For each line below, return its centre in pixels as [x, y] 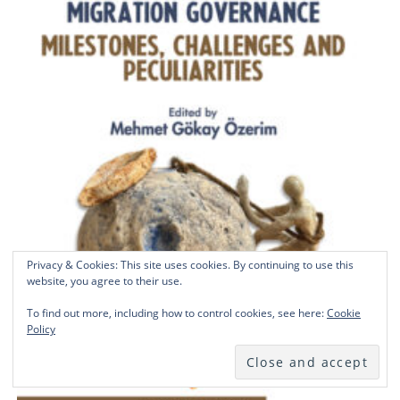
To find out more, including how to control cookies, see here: [177, 313]
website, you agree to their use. [104, 281]
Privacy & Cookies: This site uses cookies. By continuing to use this [190, 265]
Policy [41, 329]
